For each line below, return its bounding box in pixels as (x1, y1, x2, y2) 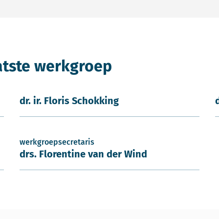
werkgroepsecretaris (20, 137, 94, 147)
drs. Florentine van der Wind (20, 148, 147, 160)
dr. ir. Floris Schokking (20, 95, 119, 107)
